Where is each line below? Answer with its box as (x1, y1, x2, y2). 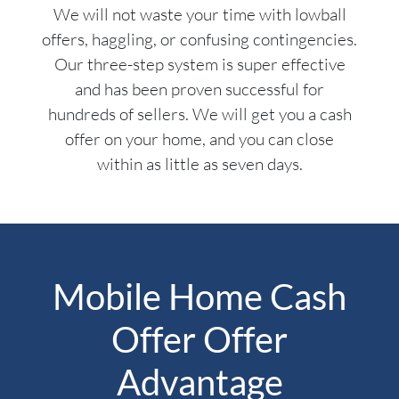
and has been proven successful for (75, 78, 324, 101)
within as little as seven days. (96, 153, 303, 175)
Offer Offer (111, 318, 288, 362)
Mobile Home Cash (53, 275, 346, 319)
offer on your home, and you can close (65, 128, 334, 151)
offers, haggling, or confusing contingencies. (42, 28, 357, 51)
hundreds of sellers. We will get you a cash (47, 103, 352, 126)
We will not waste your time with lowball (53, 4, 346, 26)
